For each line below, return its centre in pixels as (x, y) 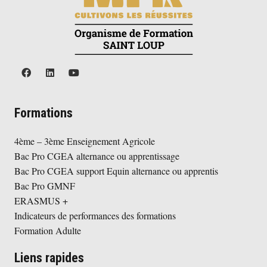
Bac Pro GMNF (45, 186)
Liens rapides (49, 258)
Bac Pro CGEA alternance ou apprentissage (97, 156)
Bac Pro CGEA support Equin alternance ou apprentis (116, 171)
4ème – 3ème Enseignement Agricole (85, 141)
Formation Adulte (48, 231)
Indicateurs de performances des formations (95, 216)
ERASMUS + (41, 201)
